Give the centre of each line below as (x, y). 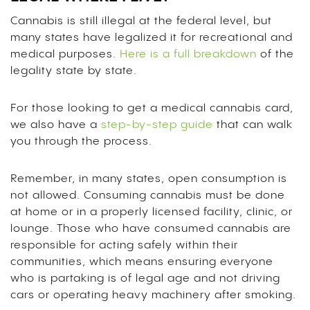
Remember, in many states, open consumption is (149, 179)
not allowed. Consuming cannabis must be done (148, 196)
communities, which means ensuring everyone (142, 262)
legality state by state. (75, 71)
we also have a (56, 125)
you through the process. (81, 142)
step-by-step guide (157, 125)
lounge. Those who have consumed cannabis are (151, 229)
